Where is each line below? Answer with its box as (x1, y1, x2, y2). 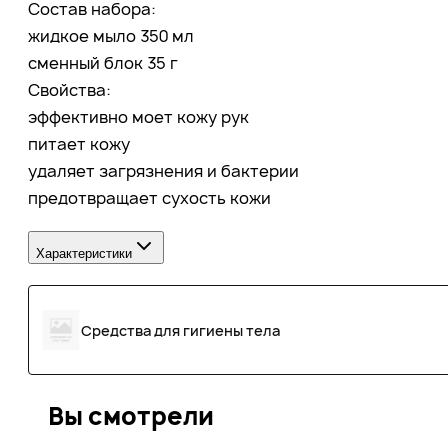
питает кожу (28, 132, 130, 155)
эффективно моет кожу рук (28, 105, 249, 128)
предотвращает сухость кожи (28, 186, 271, 209)
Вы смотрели (48, 399, 214, 434)
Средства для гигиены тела (81, 320, 280, 340)
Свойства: (28, 78, 111, 101)
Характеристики (36, 245, 132, 261)
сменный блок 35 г (28, 51, 178, 74)
